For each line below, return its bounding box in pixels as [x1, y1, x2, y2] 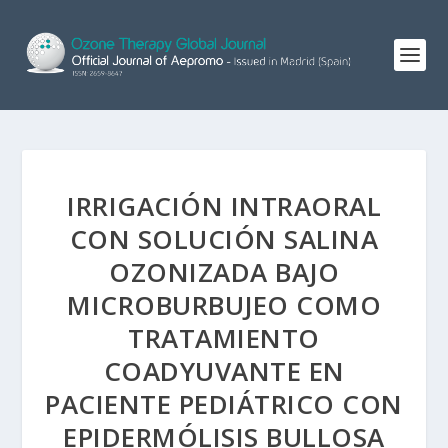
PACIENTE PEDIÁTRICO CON [45, 386, 403, 422]
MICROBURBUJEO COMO [67, 287, 381, 323]
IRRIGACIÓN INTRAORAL [67, 188, 381, 224]
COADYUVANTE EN [103, 353, 345, 389]
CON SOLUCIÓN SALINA [69, 221, 379, 257]
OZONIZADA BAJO [109, 254, 339, 290]
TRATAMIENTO [128, 320, 320, 356]
